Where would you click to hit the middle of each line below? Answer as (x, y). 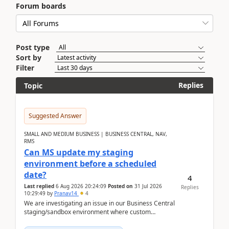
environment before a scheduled (90, 164)
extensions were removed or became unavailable (94, 221)
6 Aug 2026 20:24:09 (81, 186)
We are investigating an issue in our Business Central (99, 203)
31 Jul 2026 (148, 186)
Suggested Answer (55, 116)
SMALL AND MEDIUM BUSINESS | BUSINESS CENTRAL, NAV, (96, 134)
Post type (33, 47)
